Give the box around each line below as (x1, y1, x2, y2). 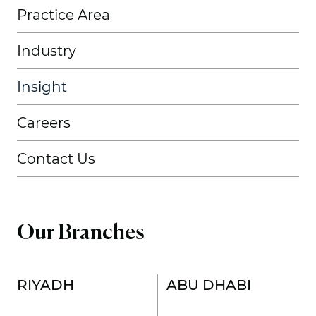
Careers (17, 114, 71, 131)
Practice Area (17, 6, 110, 23)
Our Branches (17, 222, 145, 244)
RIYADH (17, 276, 74, 293)
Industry (17, 42, 76, 59)
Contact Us (17, 150, 95, 167)
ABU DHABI (166, 276, 251, 293)
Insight (17, 78, 67, 95)
